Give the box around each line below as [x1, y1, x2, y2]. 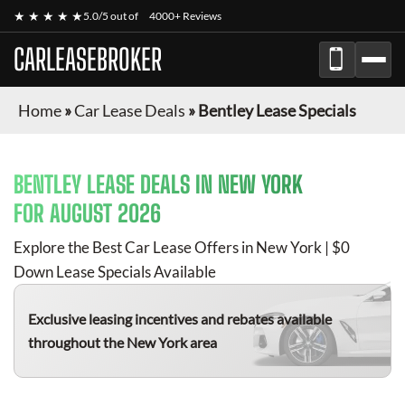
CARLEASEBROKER [14, 42, 162, 77]
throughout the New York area [28, 334, 217, 351]
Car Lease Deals [74, 100, 185, 120]
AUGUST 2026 [50, 199, 161, 228]
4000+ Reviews [149, 9, 221, 23]
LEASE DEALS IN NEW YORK [81, 170, 303, 199]
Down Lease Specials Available [14, 262, 216, 281]
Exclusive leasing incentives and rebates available [28, 310, 332, 327]
